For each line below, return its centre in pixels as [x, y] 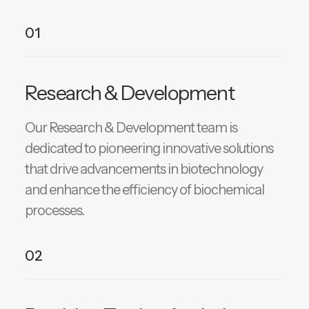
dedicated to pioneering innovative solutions [149, 148]
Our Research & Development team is [131, 128]
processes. [54, 210]
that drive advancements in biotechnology [144, 169]
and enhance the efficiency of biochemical [144, 190]
